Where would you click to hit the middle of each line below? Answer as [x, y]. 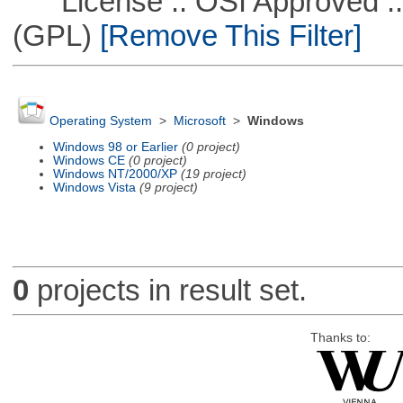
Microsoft [199, 121]
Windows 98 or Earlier [115, 147]
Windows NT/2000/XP [115, 174]
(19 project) [213, 174]
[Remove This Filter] [226, 35]
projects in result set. [167, 291]
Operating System [100, 121]
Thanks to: [340, 337]
